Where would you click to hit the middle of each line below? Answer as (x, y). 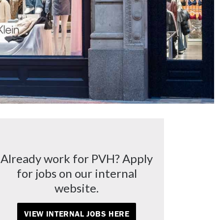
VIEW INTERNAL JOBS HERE (77, 214)
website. (77, 188)
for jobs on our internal (77, 173)
